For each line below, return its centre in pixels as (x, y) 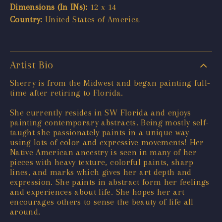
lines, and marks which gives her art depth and (101, 172)
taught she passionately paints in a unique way (100, 132)
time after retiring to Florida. (67, 93)
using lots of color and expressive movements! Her (107, 142)
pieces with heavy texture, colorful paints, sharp (102, 162)
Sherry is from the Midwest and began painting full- (110, 83)
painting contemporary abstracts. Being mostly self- (110, 122)
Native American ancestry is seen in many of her (103, 152)
